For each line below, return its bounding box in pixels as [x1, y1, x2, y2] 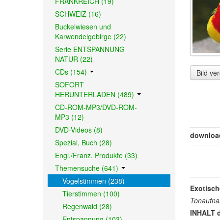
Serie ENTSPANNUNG [55, 44, 125, 54]
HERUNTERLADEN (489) [55, 89, 136, 99]
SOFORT [55, 80, 84, 89]
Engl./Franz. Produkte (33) [55, 150, 137, 160]
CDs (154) [55, 67, 89, 77]
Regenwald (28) [62, 201, 112, 211]
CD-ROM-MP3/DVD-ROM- [55, 102, 137, 112]
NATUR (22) [55, 54, 93, 64]
